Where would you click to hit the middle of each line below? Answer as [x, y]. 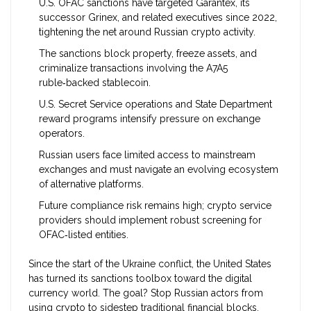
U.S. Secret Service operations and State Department [155, 104]
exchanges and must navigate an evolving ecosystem [159, 170]
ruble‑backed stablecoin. [95, 83]
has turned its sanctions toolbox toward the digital [140, 279]
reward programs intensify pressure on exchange [150, 119]
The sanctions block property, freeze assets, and [148, 54]
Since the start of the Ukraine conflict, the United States [150, 264]
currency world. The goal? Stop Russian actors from [146, 293]
